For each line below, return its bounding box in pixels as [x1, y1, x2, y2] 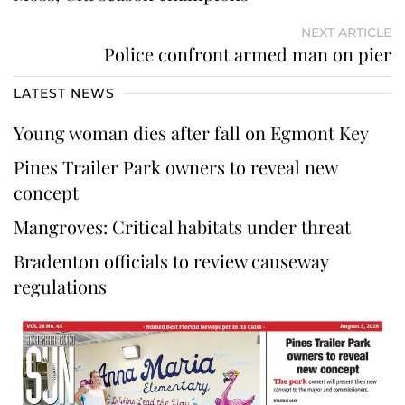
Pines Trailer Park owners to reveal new [14, 154, 337, 179]
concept [14, 179, 83, 204]
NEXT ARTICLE [301, 24, 391, 41]
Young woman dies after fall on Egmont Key [14, 119, 373, 145]
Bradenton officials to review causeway [14, 248, 328, 273]
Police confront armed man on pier [104, 41, 391, 66]
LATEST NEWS [14, 84, 115, 101]
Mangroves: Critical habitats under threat [14, 213, 351, 239]
